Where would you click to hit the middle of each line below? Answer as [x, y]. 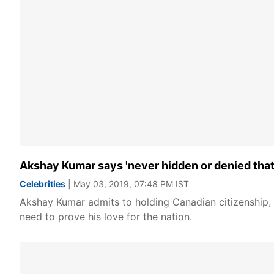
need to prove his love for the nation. [106, 217]
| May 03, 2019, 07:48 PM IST [127, 184]
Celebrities [43, 184]
